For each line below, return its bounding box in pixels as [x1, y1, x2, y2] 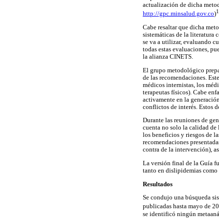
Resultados [143, 180, 173, 188]
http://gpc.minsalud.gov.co [143, 10, 214, 18]
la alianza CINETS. [143, 53, 193, 61]
